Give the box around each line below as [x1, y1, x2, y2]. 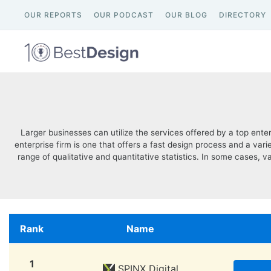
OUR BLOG [165, 10, 207, 19]
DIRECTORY [219, 10, 266, 19]
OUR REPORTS [24, 10, 82, 19]
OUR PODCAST [94, 10, 154, 19]
